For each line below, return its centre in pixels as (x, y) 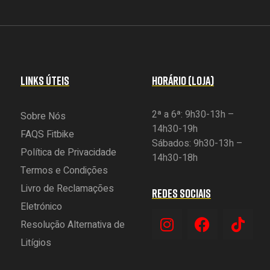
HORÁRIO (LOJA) (183, 80)
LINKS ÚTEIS (45, 80)
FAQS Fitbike (47, 135)
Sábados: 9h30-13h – (197, 144)
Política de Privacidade (68, 153)
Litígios (36, 243)
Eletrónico (41, 207)
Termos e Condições (64, 171)
